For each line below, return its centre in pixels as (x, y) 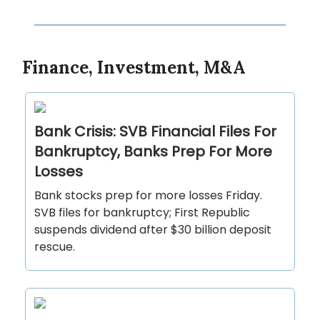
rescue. (55, 247)
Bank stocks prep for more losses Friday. (148, 196)
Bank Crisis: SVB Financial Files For (155, 132)
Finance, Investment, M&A (134, 68)
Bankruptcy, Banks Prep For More (153, 152)
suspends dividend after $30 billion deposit (153, 230)
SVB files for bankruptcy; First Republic (142, 213)
